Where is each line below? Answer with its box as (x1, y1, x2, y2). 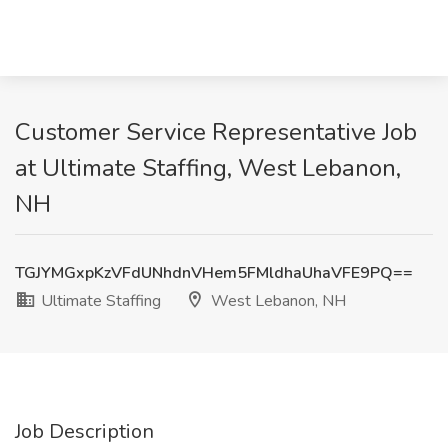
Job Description (15, 418, 154, 445)
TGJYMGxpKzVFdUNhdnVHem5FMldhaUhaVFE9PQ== (15, 262, 413, 284)
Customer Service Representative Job (15, 116, 417, 148)
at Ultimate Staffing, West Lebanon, (15, 152, 401, 184)
